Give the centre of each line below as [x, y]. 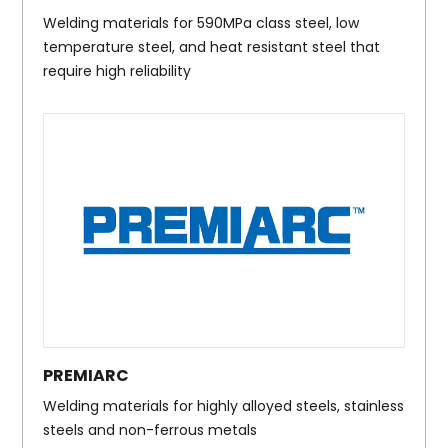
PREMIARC [86, 376]
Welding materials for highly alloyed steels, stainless [224, 406]
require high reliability [117, 70]
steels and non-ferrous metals [150, 430]
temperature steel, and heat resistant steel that [212, 46]
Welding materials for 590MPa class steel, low [201, 22]
